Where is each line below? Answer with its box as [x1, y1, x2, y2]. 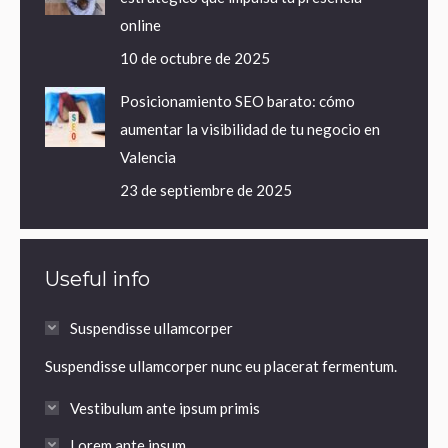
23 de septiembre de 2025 [120, 180, 292, 199]
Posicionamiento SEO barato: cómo [120, 91, 355, 110]
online [120, 15, 161, 34]
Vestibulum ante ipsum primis [70, 398, 260, 417]
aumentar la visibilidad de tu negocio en [120, 119, 380, 138]
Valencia [120, 147, 176, 166]
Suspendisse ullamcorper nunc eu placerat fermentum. [45, 356, 397, 375]
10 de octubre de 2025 [120, 48, 270, 67]
